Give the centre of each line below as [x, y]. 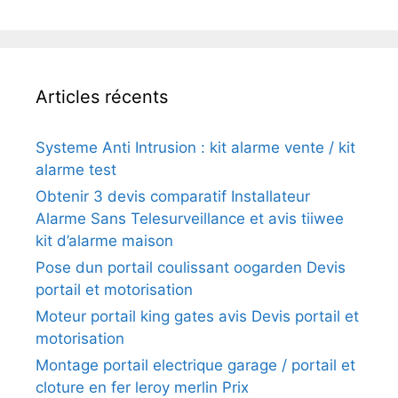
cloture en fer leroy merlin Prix [142, 387]
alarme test [76, 169]
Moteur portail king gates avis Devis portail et [197, 316]
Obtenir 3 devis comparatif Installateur [173, 196]
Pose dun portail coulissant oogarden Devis [191, 267]
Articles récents [102, 96]
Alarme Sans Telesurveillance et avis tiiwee [190, 218]
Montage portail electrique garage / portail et [195, 365]
